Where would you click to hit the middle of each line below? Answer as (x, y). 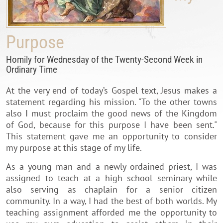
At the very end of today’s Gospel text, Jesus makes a (111, 90)
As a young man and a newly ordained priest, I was (111, 166)
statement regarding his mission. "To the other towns (111, 102)
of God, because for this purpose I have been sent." (111, 124)
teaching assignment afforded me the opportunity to (111, 212)
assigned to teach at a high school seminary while (111, 178)
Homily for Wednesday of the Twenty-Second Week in (104, 59)
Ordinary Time (32, 69)
